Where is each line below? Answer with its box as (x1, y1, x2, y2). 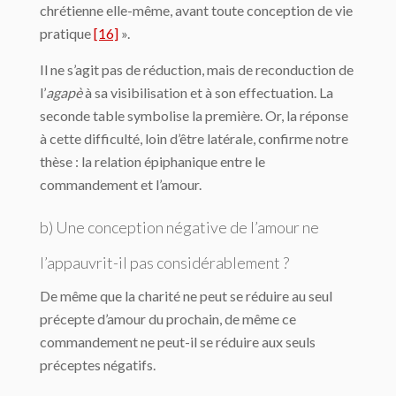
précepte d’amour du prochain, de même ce (40, 310, 296, 327)
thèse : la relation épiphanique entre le (40, 153, 265, 170)
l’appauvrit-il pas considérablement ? (40, 253, 289, 272)
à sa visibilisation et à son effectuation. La (82, 84, 333, 101)
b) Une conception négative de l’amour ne (40, 217, 319, 237)
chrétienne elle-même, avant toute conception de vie (40, 2, 353, 19)
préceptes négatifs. (40, 356, 156, 373)
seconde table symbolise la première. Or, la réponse (40, 107, 348, 124)
